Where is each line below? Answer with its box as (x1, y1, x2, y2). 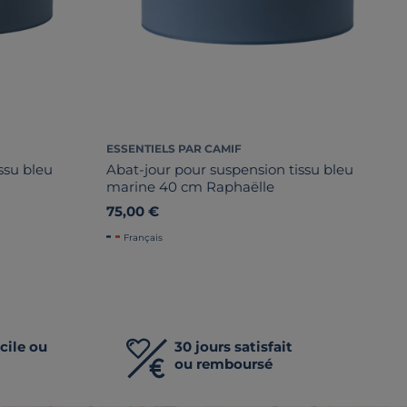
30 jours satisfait (174, 337, 293, 355)
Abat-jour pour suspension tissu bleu (106, 160, 353, 178)
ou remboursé (174, 354, 273, 372)
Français (124, 231, 163, 243)
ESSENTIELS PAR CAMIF (106, 141, 242, 155)
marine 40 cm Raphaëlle (106, 177, 274, 195)
